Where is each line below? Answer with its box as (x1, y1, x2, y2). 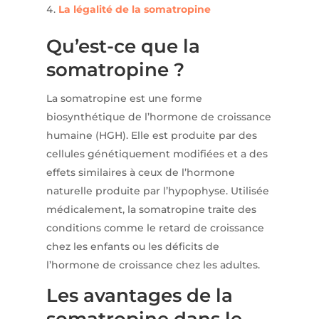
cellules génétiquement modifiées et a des (46, 147, 268, 161)
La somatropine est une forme (46, 92, 202, 105)
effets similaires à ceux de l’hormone (46, 166, 235, 179)
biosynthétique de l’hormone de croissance (46, 110, 271, 124)
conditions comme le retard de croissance (46, 221, 264, 235)
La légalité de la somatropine (58, 3, 211, 16)
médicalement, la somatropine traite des (46, 203, 256, 216)
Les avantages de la (46, 284, 233, 308)
